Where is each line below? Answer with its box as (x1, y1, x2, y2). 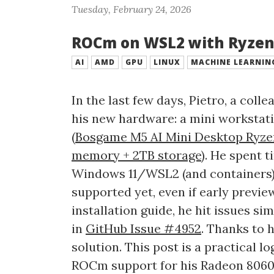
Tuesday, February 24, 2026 (72, 3, 191, 15)
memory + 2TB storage (72, 147, 201, 163)
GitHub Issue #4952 (86, 221, 201, 236)
